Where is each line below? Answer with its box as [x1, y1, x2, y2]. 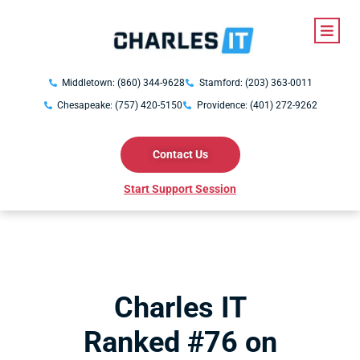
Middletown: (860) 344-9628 [62, 77, 185, 88]
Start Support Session [124, 182, 236, 195]
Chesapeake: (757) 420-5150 [57, 100, 182, 111]
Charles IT [113, 291, 247, 325]
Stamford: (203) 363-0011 [198, 77, 313, 88]
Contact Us [152, 148, 208, 161]
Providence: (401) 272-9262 [196, 100, 317, 111]
